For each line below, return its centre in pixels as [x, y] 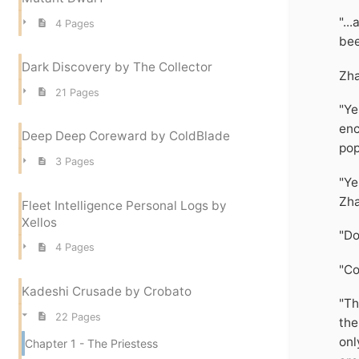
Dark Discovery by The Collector [117, 67]
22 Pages [78, 317]
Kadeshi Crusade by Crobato [107, 291]
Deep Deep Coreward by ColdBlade [126, 136]
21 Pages [77, 92]
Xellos [39, 222]
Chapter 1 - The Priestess [91, 344]
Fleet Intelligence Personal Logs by [124, 205]
